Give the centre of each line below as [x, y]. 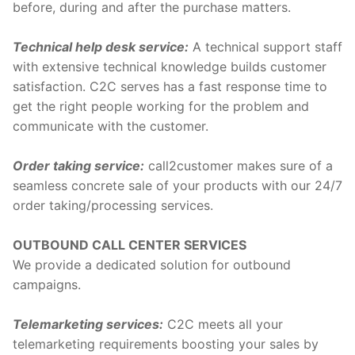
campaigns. [47, 285]
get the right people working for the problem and [161, 107]
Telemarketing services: [88, 324]
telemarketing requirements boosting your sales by [166, 344]
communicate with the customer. [111, 126]
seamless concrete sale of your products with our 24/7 [177, 186]
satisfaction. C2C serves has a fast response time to [170, 87]
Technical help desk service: [101, 47]
